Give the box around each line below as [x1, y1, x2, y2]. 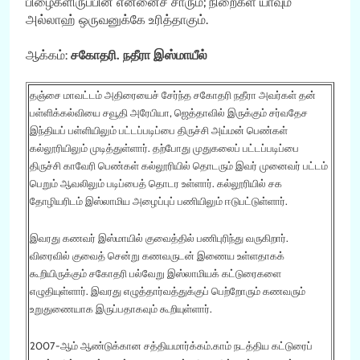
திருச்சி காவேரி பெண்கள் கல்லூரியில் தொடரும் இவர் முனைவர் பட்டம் [30, 158, 328, 172]
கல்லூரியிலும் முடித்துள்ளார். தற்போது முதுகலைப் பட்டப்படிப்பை [30, 141, 299, 154]
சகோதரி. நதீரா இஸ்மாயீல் [71, 47, 207, 63]
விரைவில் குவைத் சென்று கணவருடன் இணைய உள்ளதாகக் [30, 248, 284, 262]
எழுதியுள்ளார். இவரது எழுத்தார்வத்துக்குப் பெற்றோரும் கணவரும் [30, 284, 305, 297]
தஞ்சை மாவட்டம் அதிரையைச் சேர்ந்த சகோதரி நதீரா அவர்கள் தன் [30, 88, 316, 101]
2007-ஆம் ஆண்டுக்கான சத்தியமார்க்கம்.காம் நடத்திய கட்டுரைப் [30, 338, 313, 352]
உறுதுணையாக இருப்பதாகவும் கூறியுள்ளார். [30, 301, 212, 315]
